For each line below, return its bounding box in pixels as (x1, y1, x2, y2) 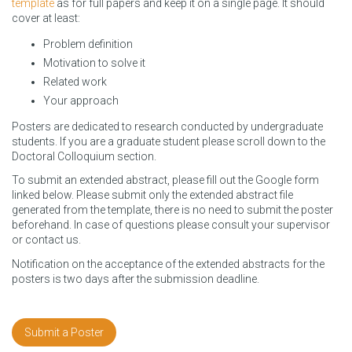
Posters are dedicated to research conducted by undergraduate (12, 119, 323, 133)
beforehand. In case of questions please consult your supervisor (12, 218, 330, 232)
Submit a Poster (24, 325, 104, 339)
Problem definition (43, 38, 133, 51)
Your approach (43, 94, 119, 108)
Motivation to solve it (43, 57, 145, 70)
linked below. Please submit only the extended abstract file (12, 189, 293, 202)
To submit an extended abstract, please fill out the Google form (12, 174, 319, 187)
